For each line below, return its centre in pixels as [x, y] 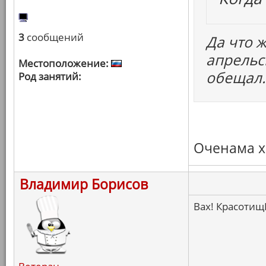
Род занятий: [50, 76]
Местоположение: [64, 63]
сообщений [54, 37]
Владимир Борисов [84, 184]
